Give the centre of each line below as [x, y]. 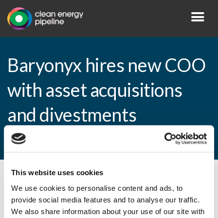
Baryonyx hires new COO [107, 65]
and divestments [72, 115]
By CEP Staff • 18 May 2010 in [60, 182]
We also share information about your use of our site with [108, 211]
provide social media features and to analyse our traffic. [106, 200]
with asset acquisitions [95, 90]
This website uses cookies [57, 173]
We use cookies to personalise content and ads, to [97, 188]
